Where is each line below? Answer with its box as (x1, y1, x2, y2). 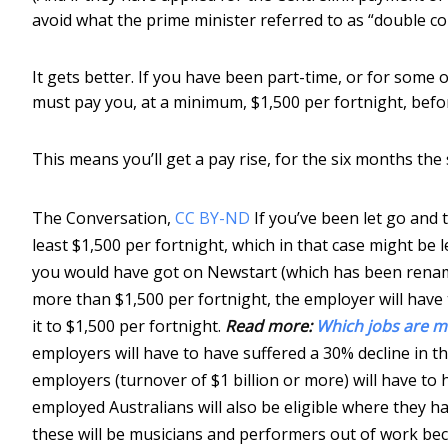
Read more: (225, 314, 316, 337)
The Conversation (32, 206, 167, 229)
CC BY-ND (175, 206, 250, 229)
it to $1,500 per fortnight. (32, 314, 225, 337)
